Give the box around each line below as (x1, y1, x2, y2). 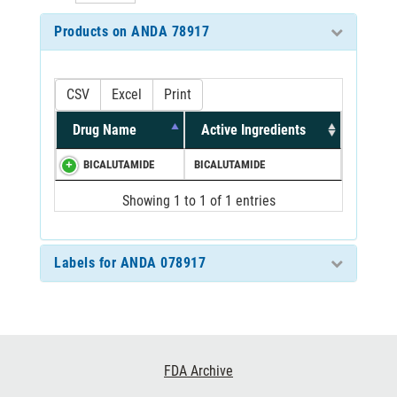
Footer (4, 352, 63, 378)
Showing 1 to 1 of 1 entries (121, 191, 276, 209)
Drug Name (73, 121, 136, 138)
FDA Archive (164, 362, 233, 379)
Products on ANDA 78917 (54, 22, 209, 40)
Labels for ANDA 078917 (54, 253, 206, 271)
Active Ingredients (201, 121, 306, 138)
